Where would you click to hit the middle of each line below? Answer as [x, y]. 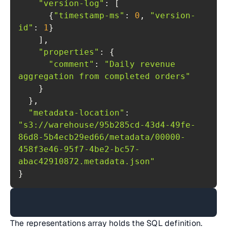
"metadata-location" [77, 113]
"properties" [69, 52]
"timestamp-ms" [89, 15]
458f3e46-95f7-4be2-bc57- [79, 149]
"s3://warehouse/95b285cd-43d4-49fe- [107, 125]
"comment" [71, 64]
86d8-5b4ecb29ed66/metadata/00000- [102, 137]
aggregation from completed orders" [104, 76]
